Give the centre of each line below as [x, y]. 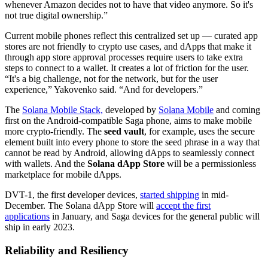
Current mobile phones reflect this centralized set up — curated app [131, 36]
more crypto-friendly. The [54, 132]
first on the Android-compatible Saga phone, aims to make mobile [128, 121]
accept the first [183, 206]
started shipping [170, 195]
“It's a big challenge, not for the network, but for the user [111, 79]
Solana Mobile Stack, [63, 110]
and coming [237, 110]
